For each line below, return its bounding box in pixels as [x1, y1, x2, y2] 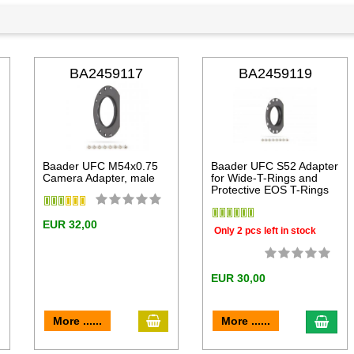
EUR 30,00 [211, 271, 266, 284]
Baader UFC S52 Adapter [211, 160, 339, 173]
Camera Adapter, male [42, 171, 155, 185]
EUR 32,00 [42, 218, 97, 232]
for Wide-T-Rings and [211, 171, 318, 185]
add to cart [160, 313, 219, 327]
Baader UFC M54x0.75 [42, 160, 158, 173]
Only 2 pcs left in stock [214, 224, 317, 236]
